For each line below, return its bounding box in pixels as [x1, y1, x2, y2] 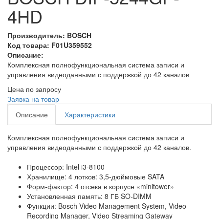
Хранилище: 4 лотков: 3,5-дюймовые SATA [27, 172, 164, 181]
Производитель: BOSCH [7, 30, 91, 40]
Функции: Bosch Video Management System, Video [27, 201, 186, 211]
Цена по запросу [7, 84, 61, 94]
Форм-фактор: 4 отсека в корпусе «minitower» [27, 181, 174, 191]
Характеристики [65, 109, 115, 119]
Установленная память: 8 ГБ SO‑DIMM [27, 191, 152, 201]
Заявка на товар [7, 94, 59, 104]
